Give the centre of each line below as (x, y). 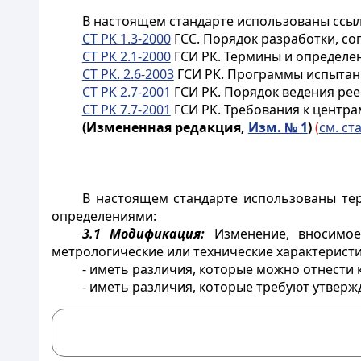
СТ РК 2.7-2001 (126, 92)
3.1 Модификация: (143, 234)
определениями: (104, 216)
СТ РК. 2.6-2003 (128, 74)
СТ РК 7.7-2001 (126, 110)
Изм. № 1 (278, 127)
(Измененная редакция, (165, 127)
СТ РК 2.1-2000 (126, 56)
